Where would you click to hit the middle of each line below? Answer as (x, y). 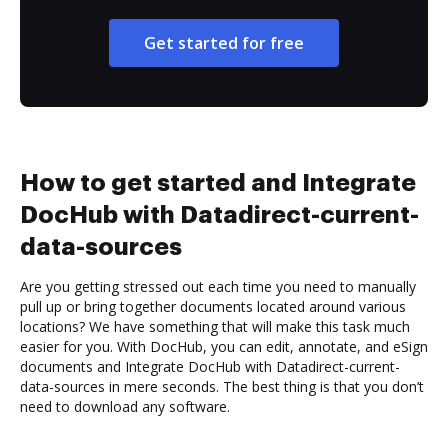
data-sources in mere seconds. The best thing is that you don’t (222, 386)
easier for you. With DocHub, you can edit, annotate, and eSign (224, 346)
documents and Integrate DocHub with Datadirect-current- (210, 366)
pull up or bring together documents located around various (213, 306)
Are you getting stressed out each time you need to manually (218, 286)
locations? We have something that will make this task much (215, 326)
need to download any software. (125, 406)
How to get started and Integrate (218, 182)
